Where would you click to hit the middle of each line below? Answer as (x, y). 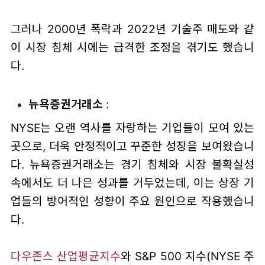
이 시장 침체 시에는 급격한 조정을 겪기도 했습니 (132, 47)
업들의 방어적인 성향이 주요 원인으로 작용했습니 (132, 201)
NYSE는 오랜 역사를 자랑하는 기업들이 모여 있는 (132, 128)
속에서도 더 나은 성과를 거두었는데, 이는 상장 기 (132, 183)
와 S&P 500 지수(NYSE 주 (188, 256)
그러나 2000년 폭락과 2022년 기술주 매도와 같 (132, 29)
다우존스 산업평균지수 (66, 256)
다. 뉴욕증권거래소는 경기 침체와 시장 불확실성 (132, 165)
